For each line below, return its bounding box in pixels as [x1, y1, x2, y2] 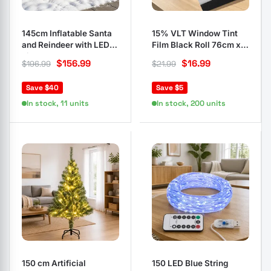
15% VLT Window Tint [152, 28, 238, 38]
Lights [22, 51, 46, 61]
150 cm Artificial [22, 258, 86, 268]
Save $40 [26, 83, 59, 93]
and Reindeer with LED [22, 40, 109, 50]
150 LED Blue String [152, 258, 228, 268]
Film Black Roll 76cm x [152, 40, 241, 50]
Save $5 [156, 83, 183, 93]
